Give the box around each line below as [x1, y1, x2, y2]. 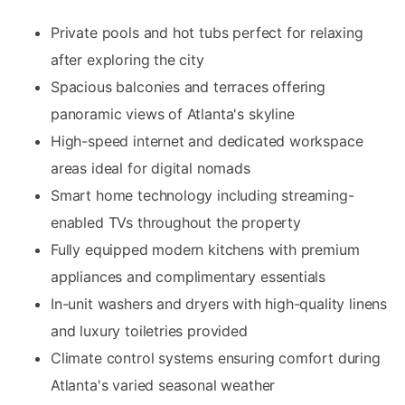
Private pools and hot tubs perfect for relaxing [51, 23, 363, 42]
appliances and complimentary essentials [51, 267, 326, 286]
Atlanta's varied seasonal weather [51, 375, 276, 394]
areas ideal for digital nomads [51, 158, 250, 177]
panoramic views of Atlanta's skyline [51, 104, 295, 123]
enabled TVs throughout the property [51, 212, 301, 231]
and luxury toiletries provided [51, 321, 248, 340]
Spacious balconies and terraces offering [51, 77, 325, 96]
